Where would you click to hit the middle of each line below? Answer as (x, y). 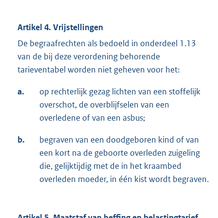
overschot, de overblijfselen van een (104, 105)
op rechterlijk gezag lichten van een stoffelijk (120, 92)
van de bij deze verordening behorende (89, 57)
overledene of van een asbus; (92, 118)
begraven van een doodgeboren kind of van (119, 140)
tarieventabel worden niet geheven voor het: (99, 70)
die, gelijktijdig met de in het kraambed (110, 166)
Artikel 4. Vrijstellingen (60, 27)
